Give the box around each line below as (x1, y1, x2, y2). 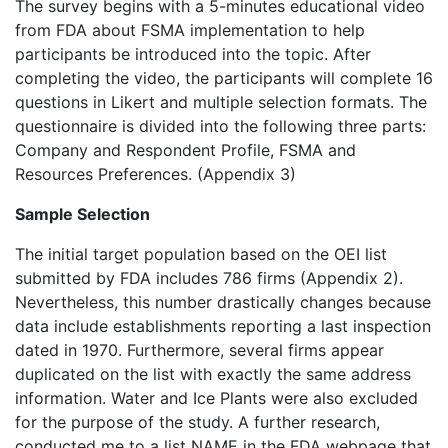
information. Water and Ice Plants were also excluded (15, 388, 418, 408)
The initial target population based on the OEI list (15, 244, 387, 264)
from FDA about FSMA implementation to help (15, 20, 365, 40)
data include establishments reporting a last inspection (15, 316, 431, 336)
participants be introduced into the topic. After (15, 44, 371, 64)
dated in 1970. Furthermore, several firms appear (15, 340, 384, 360)
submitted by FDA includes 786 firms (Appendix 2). (15, 268, 403, 288)
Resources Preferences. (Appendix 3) (15, 164, 296, 184)
